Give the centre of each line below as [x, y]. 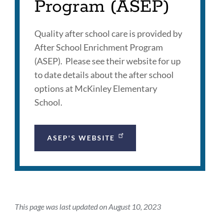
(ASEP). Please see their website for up [108, 61]
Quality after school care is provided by [108, 33]
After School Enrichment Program [99, 47]
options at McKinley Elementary [96, 88]
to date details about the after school [104, 75]
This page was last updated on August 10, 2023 [88, 206]
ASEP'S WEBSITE [81, 138]
